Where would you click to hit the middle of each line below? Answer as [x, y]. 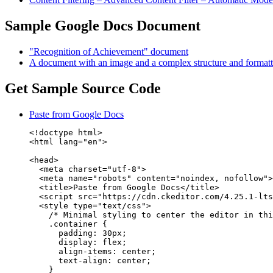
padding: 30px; [78, 233]
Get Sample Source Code [83, 88]
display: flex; [78, 242]
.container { [68, 224]
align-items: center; [93, 251]
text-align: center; [90, 260]
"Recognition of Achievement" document [109, 51]
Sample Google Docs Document [103, 26]
